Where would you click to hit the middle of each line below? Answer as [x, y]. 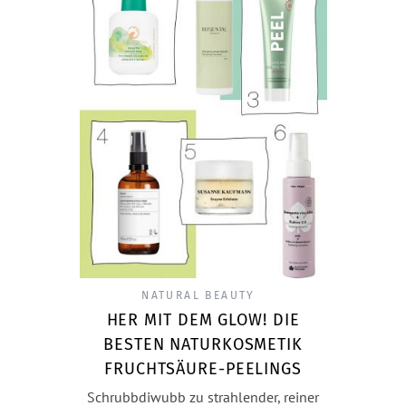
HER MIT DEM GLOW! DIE [203, 319]
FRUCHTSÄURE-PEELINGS [203, 368]
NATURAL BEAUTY [198, 295]
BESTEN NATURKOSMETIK [203, 344]
